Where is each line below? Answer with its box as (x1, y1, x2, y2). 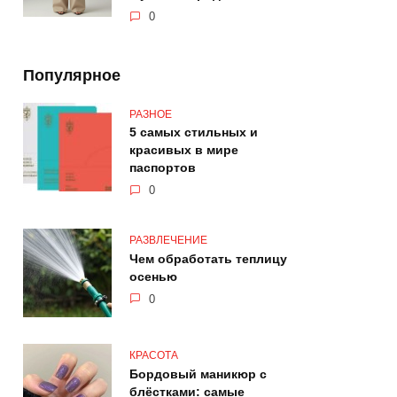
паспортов (129, 160, 196, 175)
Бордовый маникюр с (129, 367, 267, 382)
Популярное (23, 66, 121, 84)
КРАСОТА (129, 349, 178, 362)
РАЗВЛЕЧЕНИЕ (129, 234, 207, 247)
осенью (129, 269, 177, 284)
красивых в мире (129, 143, 238, 158)
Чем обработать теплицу (129, 252, 287, 267)
